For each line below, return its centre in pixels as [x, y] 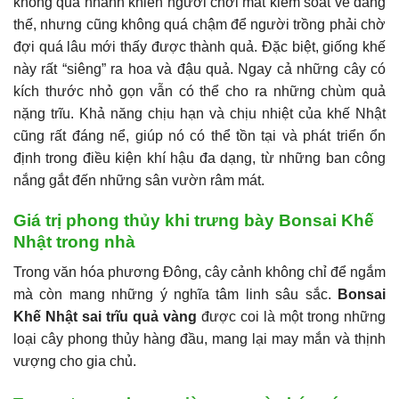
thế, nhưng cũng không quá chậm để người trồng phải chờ [199, 25]
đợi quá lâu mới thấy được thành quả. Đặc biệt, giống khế [199, 47]
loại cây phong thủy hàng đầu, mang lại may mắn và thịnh [199, 339]
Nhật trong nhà [74, 241]
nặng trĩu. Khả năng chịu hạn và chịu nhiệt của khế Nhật [199, 114]
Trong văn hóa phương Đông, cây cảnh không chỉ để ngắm [199, 273]
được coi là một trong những [291, 317]
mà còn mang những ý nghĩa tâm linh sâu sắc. [175, 295]
